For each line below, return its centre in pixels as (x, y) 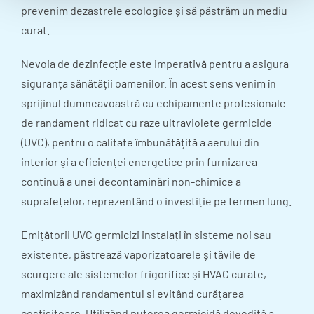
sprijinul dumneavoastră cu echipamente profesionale (153, 102)
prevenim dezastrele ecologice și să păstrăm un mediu (154, 10)
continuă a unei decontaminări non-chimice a (131, 181)
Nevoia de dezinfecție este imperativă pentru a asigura (155, 63)
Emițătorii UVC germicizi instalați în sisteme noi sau (146, 234)
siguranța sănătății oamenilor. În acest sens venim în (149, 83)
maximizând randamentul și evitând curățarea (132, 293)
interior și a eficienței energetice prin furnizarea (139, 161)
